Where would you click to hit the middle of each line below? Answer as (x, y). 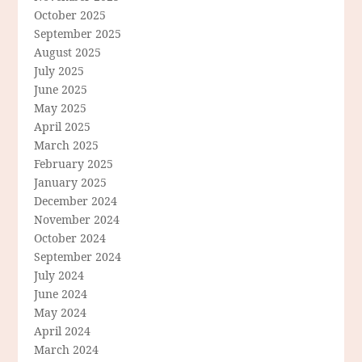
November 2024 (77, 220)
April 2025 (63, 127)
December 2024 (76, 201)
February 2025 (74, 164)
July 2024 (59, 276)
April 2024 (63, 331)
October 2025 (70, 15)
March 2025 (67, 145)
